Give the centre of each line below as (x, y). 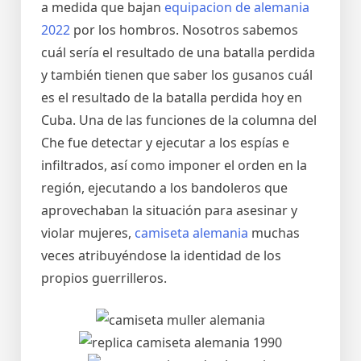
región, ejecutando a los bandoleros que (164, 188)
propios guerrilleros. (104, 278)
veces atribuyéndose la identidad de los (161, 255)
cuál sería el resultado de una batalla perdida (178, 52)
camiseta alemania (191, 233)
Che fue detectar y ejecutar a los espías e (165, 143)
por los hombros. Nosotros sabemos (184, 30)
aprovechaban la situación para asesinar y (169, 210)
